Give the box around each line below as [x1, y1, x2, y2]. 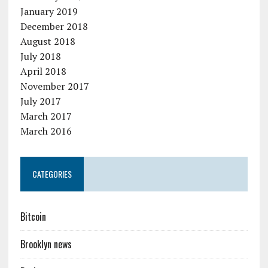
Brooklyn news [20, 237, 72, 252]
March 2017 [20, 109, 72, 123]
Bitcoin [20, 209, 46, 224]
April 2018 [20, 65, 66, 78]
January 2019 [20, 5, 78, 19]
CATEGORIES [32, 167, 72, 181]
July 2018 [20, 50, 61, 63]
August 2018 [20, 35, 75, 48]
